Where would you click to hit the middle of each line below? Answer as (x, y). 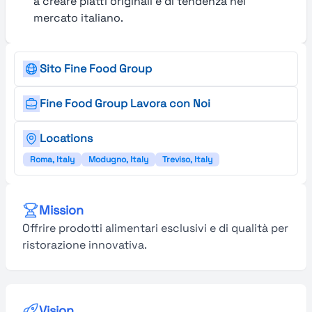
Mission (61, 210)
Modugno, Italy (118, 159)
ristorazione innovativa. (85, 245)
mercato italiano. (78, 18)
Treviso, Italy (187, 159)
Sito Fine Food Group (96, 69)
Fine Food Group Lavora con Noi (125, 103)
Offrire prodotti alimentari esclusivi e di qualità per (155, 228)
